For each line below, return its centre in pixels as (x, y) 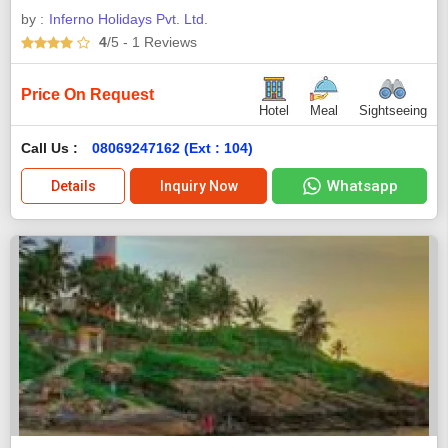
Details (73, 186)
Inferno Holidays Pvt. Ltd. (128, 18)
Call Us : (51, 148)
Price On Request (87, 95)
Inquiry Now (198, 186)
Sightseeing (393, 111)
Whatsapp (362, 186)
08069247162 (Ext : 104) (172, 148)
